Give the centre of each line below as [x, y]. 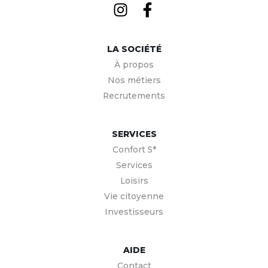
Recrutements [134, 95]
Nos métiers [134, 80]
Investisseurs [134, 211]
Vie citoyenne [134, 196]
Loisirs [134, 180]
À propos [134, 64]
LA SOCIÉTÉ [134, 49]
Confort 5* [134, 149]
